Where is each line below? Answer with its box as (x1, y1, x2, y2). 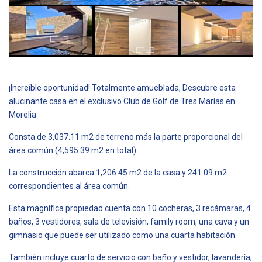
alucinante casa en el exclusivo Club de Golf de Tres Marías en (9, 96, 235, 106)
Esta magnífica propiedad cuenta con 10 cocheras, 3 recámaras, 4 (9, 203, 251, 213)
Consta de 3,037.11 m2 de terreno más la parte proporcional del (9, 132, 243, 142)
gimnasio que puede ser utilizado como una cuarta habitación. (9, 230, 237, 240)
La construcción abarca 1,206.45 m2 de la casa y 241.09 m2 (9, 167, 227, 177)
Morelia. (9, 109, 38, 119)
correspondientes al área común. (9, 181, 130, 191)
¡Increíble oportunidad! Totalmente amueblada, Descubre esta (9, 82, 236, 92)
